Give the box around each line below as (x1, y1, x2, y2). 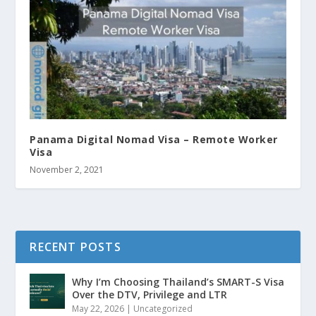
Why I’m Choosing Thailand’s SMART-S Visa (72, 275, 285, 289)
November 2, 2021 (30, 164, 104, 176)
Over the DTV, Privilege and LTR (72, 288, 228, 302)
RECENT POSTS (30, 239, 121, 255)
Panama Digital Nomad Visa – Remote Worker (30, 133, 278, 147)
